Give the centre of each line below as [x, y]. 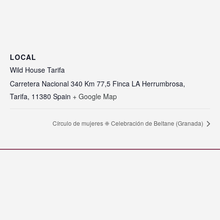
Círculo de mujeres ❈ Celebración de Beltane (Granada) [129, 123]
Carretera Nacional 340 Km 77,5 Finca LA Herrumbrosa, [97, 83]
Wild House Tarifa [37, 69]
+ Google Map [95, 96]
